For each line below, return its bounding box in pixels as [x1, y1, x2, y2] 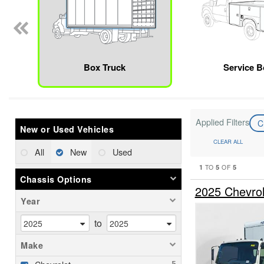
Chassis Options [20, 173, 92, 186]
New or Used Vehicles [20, 123, 114, 136]
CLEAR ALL [213, 137, 243, 146]
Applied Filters [195, 115, 249, 128]
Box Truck [84, 61, 126, 74]
